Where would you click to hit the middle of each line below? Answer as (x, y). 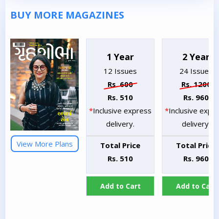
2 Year (196, 57)
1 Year (120, 57)
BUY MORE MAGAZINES (67, 15)
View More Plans (44, 143)
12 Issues (120, 71)
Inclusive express (122, 111)
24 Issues (196, 71)
